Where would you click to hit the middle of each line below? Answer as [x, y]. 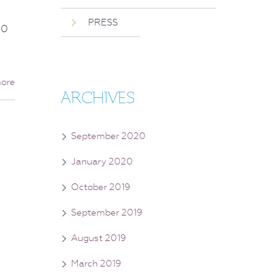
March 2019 [96, 263]
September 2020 [108, 136]
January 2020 [102, 161]
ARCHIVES [98, 98]
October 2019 [101, 187]
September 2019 [107, 212]
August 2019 [99, 238]
